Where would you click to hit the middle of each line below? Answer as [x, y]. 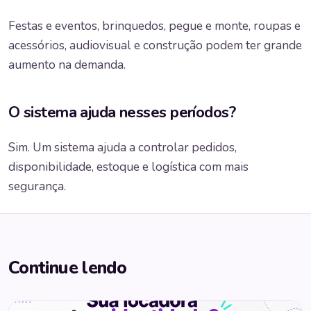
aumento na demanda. [67, 65]
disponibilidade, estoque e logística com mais [128, 167]
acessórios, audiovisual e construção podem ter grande [155, 46]
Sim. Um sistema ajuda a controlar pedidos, [123, 147]
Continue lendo [68, 267]
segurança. [37, 186]
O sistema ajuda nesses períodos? [122, 112]
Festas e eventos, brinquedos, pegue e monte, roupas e [154, 26]
